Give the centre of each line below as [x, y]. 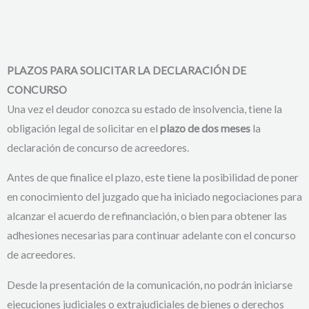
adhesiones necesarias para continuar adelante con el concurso [151, 236]
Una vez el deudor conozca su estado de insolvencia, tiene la [144, 109]
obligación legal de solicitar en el [83, 128]
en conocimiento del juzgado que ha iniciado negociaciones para [154, 197]
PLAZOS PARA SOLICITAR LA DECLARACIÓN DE [127, 70]
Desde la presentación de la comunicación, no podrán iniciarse [150, 285]
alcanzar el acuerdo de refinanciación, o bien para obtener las [147, 216]
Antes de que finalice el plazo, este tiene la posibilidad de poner [153, 178]
